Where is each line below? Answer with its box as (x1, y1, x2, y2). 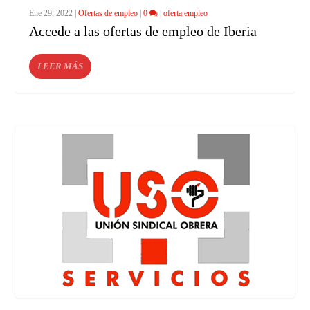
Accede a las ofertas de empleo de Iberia (29, 24, 271, 39)
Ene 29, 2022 (29, 8, 73, 19)
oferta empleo (163, 8, 208, 19)
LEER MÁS (37, 61, 84, 72)
